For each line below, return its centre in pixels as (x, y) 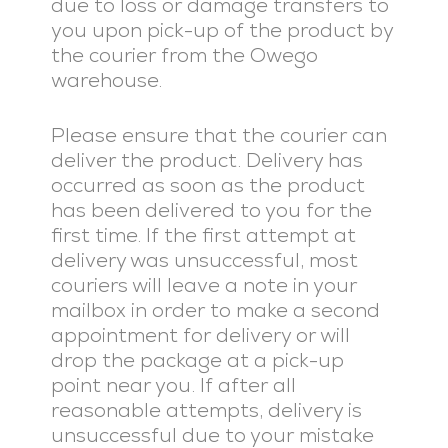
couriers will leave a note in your (203, 285)
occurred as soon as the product (207, 185)
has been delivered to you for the (211, 210)
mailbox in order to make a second (215, 310)
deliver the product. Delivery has (206, 160)
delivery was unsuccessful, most (204, 260)
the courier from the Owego (184, 55)
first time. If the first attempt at (203, 235)
